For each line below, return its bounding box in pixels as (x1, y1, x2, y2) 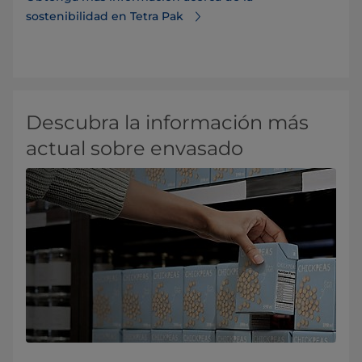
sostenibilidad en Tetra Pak (26, 9, 183, 24)
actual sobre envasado (26, 137, 243, 161)
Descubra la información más (26, 111, 309, 135)
